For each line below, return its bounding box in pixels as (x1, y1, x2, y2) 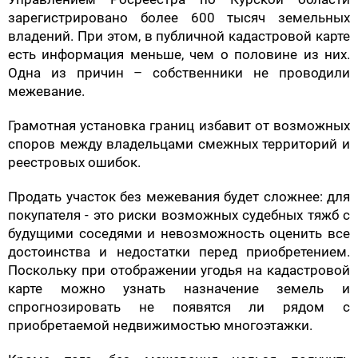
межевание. (8, 82, 85, 99)
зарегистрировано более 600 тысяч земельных (8, 9, 350, 26)
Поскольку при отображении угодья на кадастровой (8, 261, 350, 278)
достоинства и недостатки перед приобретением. (8, 243, 350, 260)
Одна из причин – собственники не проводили (8, 64, 350, 81)
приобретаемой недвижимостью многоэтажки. (8, 316, 312, 333)
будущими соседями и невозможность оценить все (8, 225, 350, 241)
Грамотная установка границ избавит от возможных (8, 117, 350, 133)
